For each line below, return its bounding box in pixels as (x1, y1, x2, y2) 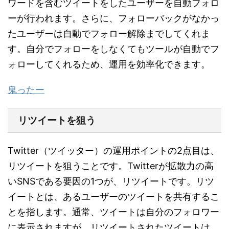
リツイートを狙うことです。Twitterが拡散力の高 (8, 160, 214, 171)
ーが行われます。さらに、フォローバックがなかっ (8, 12, 219, 24)
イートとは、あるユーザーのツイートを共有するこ (8, 191, 219, 202)
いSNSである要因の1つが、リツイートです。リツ (8, 175, 214, 187)
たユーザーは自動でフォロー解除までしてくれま (8, 28, 210, 39)
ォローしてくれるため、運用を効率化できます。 (8, 58, 210, 70)
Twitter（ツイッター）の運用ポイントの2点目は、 (8, 145, 219, 156)
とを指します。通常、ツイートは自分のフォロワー (8, 206, 219, 217)
